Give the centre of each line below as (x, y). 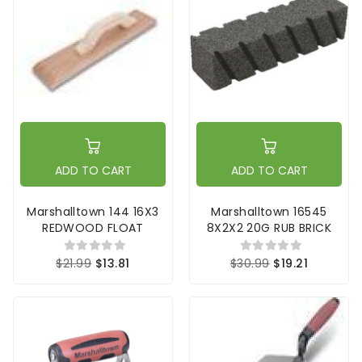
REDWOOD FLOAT (93, 228)
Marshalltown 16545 (269, 212)
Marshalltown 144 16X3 (93, 212)
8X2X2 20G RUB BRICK (269, 228)
